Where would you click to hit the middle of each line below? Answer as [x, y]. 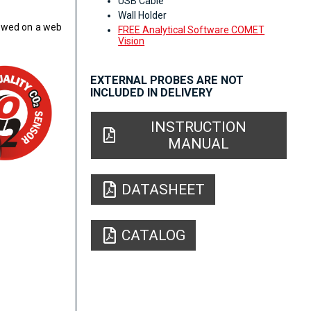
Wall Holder [143, 16]
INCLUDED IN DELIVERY [152, 93]
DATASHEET [163, 189]
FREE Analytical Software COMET [192, 30]
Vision [132, 41]
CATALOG [154, 235]
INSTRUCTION [199, 127]
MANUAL [199, 143]
